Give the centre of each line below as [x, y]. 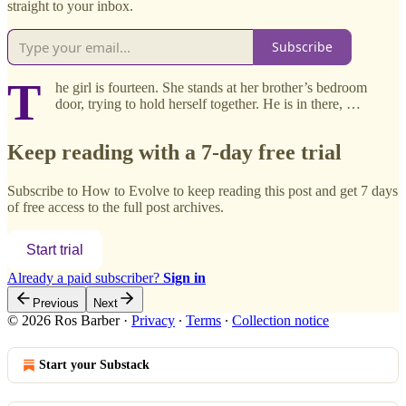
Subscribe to [44, 190]
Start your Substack [94, 364]
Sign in [184, 277]
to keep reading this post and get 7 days [284, 190]
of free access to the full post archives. [116, 207]
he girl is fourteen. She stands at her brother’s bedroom [211, 87]
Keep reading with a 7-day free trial [174, 152]
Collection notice [280, 320]
